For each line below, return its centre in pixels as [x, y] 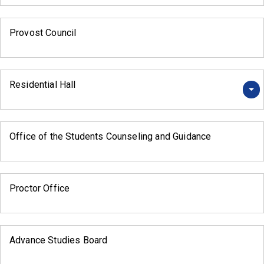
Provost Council [43, 33]
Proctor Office [40, 189]
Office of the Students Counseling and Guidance [110, 137]
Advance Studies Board [59, 240]
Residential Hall [43, 85]
